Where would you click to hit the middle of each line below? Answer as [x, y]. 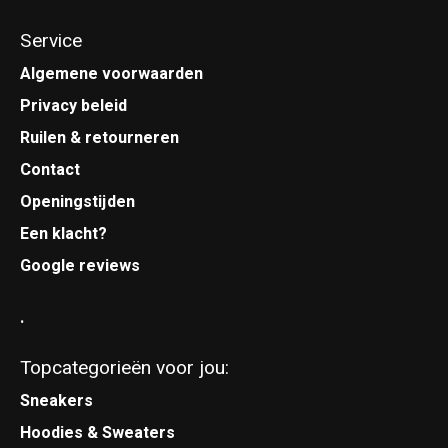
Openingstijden [77, 201]
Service [51, 41]
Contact [50, 169]
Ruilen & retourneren [99, 137]
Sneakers [56, 400]
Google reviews [80, 265]
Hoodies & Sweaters [97, 432]
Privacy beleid [73, 105]
